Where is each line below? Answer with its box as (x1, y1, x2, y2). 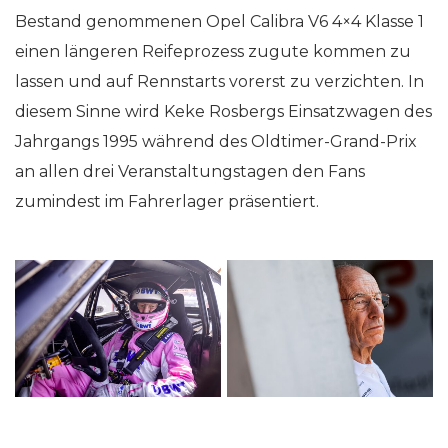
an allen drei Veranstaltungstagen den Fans (15, 162, 365, 181)
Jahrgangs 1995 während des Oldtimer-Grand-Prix (15, 132, 417, 151)
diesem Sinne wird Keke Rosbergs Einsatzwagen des (15, 102, 432, 121)
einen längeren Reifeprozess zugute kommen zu (15, 42, 411, 61)
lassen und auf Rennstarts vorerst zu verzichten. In (15, 72, 424, 91)
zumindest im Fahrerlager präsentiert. (15, 192, 319, 211)
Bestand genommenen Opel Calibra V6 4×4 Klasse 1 (15, 12, 424, 31)
